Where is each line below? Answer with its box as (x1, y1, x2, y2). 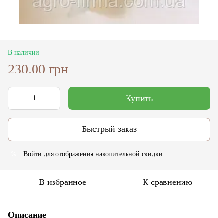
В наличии (8, 48, 39, 56)
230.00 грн (8, 61, 68, 76)
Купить (126, 93, 153, 103)
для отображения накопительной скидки (42, 150, 163, 158)
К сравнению (143, 177, 192, 187)
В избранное (38, 177, 86, 187)
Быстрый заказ (81, 124, 137, 134)
